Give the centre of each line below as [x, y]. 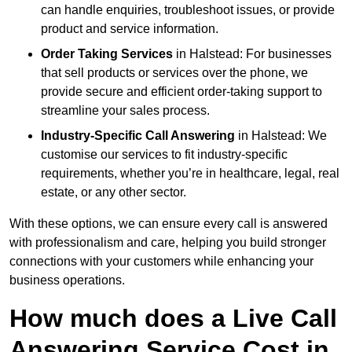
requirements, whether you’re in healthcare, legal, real [190, 174]
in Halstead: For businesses [252, 54]
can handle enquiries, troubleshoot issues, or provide [188, 10]
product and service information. [130, 29]
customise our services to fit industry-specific [164, 155]
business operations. [67, 280]
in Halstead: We [281, 136]
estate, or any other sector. [114, 192]
